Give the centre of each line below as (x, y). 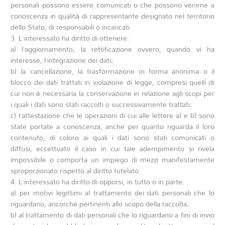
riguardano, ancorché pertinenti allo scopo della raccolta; (100, 203)
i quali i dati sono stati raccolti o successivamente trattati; (101, 104)
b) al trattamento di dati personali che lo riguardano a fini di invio (113, 214)
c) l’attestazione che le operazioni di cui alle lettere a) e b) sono (113, 115)
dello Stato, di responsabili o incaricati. (71, 27)
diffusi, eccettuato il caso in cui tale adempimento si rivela (113, 148)
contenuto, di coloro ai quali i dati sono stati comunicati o (113, 137)
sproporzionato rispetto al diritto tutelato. (76, 170)
